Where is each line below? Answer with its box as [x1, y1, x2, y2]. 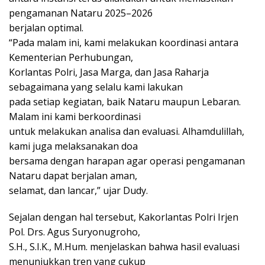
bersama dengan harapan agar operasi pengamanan [9, 154, 245, 167]
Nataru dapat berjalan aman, [9, 169, 137, 182]
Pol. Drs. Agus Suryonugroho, [9, 225, 140, 238]
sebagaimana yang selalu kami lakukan [9, 80, 183, 93]
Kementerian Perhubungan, [9, 50, 133, 64]
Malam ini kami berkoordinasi [9, 109, 141, 123]
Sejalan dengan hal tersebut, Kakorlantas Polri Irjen [9, 210, 238, 224]
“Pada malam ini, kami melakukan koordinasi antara [9, 35, 238, 49]
